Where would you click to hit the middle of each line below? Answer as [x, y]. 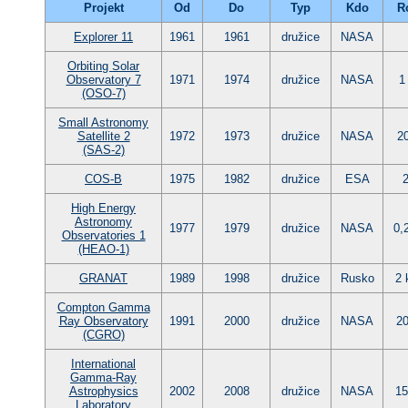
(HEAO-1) [103, 249]
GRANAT [103, 278]
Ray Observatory [103, 321]
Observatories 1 [103, 235]
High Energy [103, 208]
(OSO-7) [103, 93]
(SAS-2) [103, 149]
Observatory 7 [103, 79]
